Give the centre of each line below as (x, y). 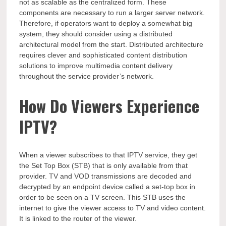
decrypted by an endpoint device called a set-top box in (107, 187)
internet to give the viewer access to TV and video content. (113, 208)
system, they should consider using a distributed (96, 34)
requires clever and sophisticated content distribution (103, 55)
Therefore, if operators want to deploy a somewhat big (106, 23)
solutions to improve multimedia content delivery (96, 66)
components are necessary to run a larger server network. (112, 13)
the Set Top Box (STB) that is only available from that (104, 166)
